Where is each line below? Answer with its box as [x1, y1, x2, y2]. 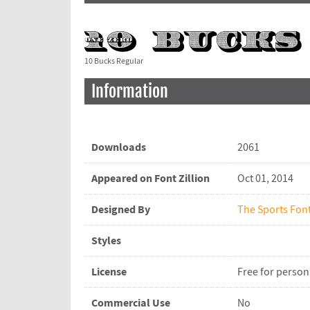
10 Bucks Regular [84, 56, 143, 67]
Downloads [91, 140, 146, 156]
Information [91, 81, 168, 102]
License [91, 264, 127, 280]
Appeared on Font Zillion [91, 171, 210, 187]
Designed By [91, 202, 150, 218]
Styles [91, 233, 121, 249]
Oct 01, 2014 [237, 172, 293, 186]
